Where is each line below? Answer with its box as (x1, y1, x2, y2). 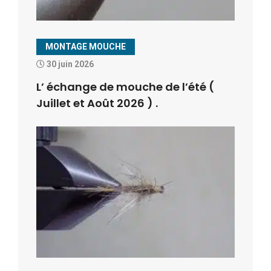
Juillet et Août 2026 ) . (36, 96, 158, 111)
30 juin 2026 (45, 59, 94, 70)
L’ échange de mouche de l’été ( (36, 79, 214, 95)
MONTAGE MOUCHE (45, 42, 126, 52)
